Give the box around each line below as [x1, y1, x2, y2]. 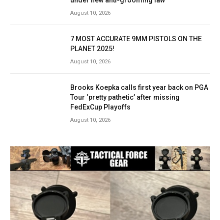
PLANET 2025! [70, 44, 114, 53]
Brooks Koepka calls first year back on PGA [70, 83, 208, 91]
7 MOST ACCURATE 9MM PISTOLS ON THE [70, 34, 202, 43]
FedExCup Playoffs [70, 103, 131, 111]
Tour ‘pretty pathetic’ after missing [70, 93, 180, 101]
